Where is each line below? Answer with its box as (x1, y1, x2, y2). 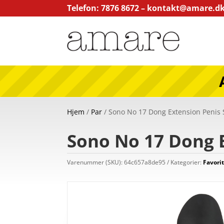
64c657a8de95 (124, 158, 166, 167)
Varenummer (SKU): (67, 158, 124, 167)
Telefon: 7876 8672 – (67, 2, 147, 13)
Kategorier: (170, 158, 203, 167)
